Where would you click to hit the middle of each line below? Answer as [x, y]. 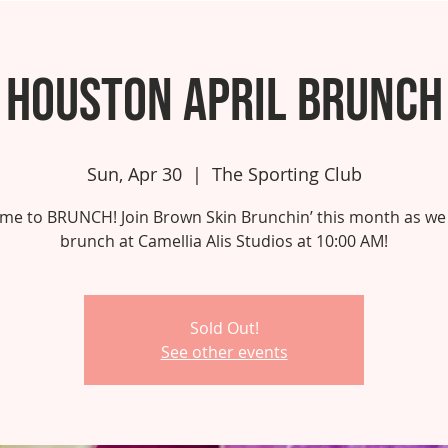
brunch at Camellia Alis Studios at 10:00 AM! [224, 241]
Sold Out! [224, 328]
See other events [224, 352]
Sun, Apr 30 [134, 174]
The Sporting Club [286, 174]
